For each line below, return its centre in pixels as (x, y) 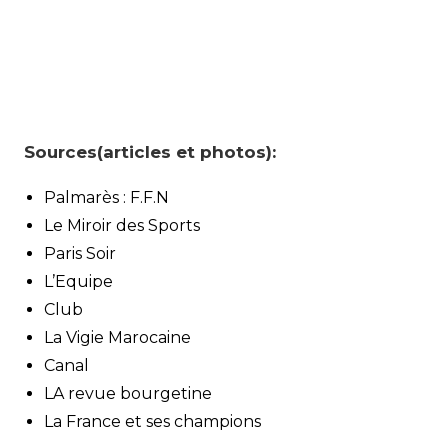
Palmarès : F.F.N (106, 197)
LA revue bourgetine (128, 393)
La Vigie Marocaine (117, 337)
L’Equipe (78, 281)
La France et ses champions (152, 421)
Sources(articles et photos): (150, 151)
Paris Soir (80, 253)
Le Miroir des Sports (122, 225)
